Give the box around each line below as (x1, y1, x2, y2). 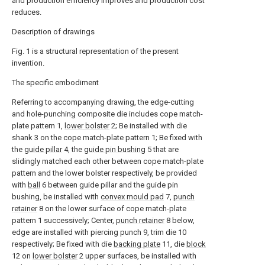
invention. (12, 59, 44, 67)
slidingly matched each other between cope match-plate (12, 157, 203, 166)
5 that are (146, 145, 179, 154)
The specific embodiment (12, 78, 99, 87)
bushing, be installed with (12, 192, 101, 201)
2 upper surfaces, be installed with (77, 251, 196, 260)
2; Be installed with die (109, 121, 187, 130)
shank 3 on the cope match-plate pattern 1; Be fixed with (12, 133, 202, 142)
